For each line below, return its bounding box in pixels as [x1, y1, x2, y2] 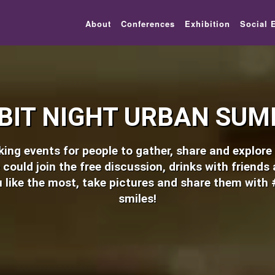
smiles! [118, 192, 157, 206]
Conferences [121, 18, 175, 29]
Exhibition [185, 18, 230, 29]
